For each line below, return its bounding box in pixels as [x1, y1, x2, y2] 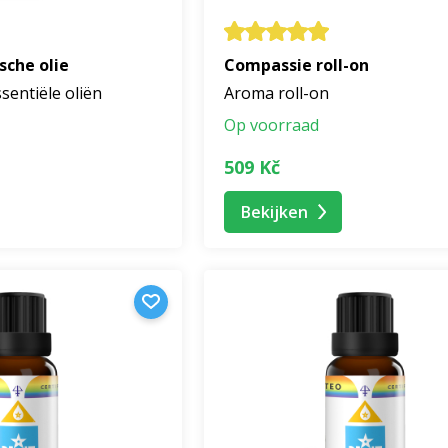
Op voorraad [224, 114, 319, 137]
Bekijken [241, 200, 308, 223]
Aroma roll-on [224, 82, 329, 105]
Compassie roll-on [224, 54, 369, 77]
